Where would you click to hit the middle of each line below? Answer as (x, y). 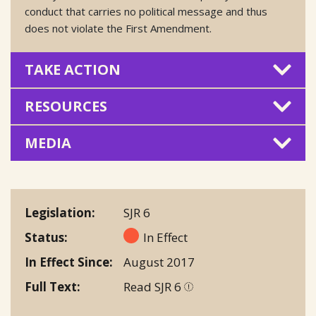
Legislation (58, 213)
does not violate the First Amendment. (118, 28)
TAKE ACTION (73, 69)
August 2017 (159, 262)
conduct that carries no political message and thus (146, 11)
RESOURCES (66, 106)
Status (44, 237)
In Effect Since (67, 262)
